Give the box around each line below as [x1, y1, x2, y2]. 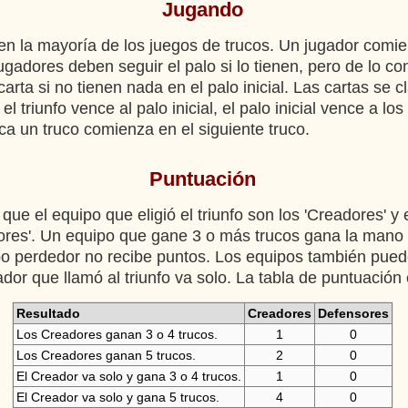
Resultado [15, 306, 80, 321]
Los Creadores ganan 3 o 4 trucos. [15, 327, 218, 342]
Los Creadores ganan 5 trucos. [15, 348, 196, 362]
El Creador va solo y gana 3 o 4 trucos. [15, 369, 241, 383]
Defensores [317, 306, 389, 321]
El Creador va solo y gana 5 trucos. [15, 390, 219, 404]
